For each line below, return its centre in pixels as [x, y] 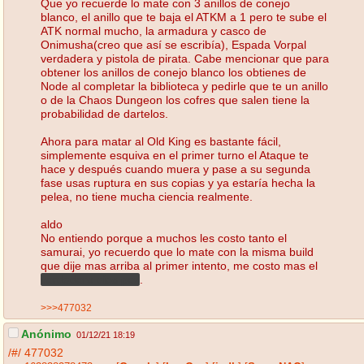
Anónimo [45, 334]
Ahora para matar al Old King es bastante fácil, [161, 141]
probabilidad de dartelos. [104, 113]
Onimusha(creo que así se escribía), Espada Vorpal [173, 44]
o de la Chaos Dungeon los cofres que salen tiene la [175, 100]
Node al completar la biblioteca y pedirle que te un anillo [184, 86]
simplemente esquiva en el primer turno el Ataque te [175, 155]
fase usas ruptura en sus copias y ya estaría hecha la [178, 182]
